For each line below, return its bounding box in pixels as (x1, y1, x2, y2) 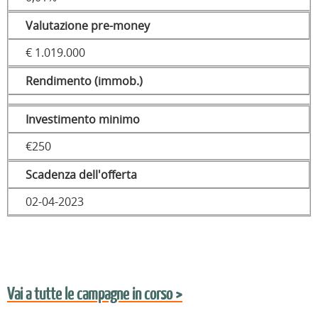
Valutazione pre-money (26, 18, 150, 34)
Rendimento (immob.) (26, 73, 143, 89)
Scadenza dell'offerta (26, 167, 137, 183)
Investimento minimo (26, 111, 140, 128)
